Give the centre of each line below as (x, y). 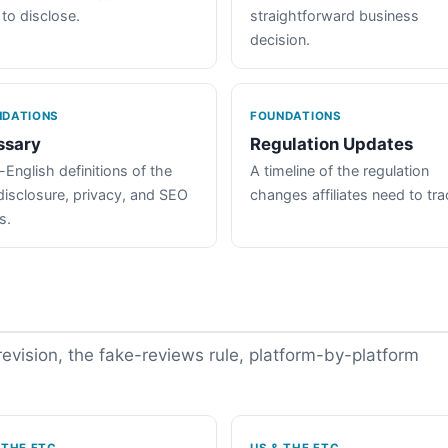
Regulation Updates (331, 143)
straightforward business (334, 15)
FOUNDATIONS (296, 115)
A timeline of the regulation (339, 170)
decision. (280, 39)
